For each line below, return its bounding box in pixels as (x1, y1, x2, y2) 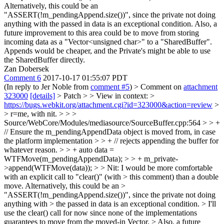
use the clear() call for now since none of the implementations (4, 208, 197, 217)
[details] (30, 91, 55, 100)
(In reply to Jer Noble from (4, 82, 90, 91)
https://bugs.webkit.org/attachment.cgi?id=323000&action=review (4, 100, 212, 109)
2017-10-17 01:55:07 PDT (43, 73, 127, 82)
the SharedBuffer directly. (4, 55, 85, 64)
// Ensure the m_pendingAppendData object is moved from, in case (4, 127, 215, 136)
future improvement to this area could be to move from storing (4, 28, 199, 37)
